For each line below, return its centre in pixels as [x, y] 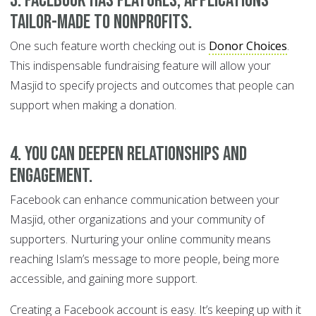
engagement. [53, 176]
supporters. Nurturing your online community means [140, 239]
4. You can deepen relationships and [128, 154]
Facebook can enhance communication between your [145, 200]
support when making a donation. [93, 105]
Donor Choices [248, 46]
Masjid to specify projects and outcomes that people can [152, 86]
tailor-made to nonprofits [99, 23]
